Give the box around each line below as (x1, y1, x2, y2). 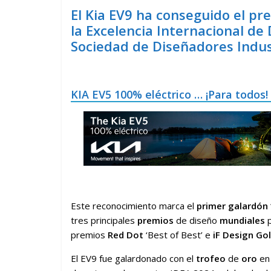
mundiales (220, 214, 265, 226)
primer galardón (197, 200, 268, 212)
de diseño (174, 214, 220, 226)
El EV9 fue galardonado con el (71, 252, 196, 264)
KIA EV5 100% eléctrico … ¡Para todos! (71, 87, 268, 102)
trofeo (196, 252, 228, 264)
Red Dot (108, 229, 143, 241)
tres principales (71, 214, 137, 226)
